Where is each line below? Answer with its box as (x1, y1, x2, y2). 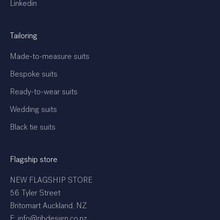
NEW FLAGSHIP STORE (10, 177, 92, 185)
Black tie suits (10, 124, 55, 132)
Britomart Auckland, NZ (10, 202, 87, 211)
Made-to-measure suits (10, 53, 89, 61)
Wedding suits (10, 106, 57, 114)
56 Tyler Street (10, 190, 60, 198)
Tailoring (10, 32, 37, 41)
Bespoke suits (10, 71, 57, 79)
